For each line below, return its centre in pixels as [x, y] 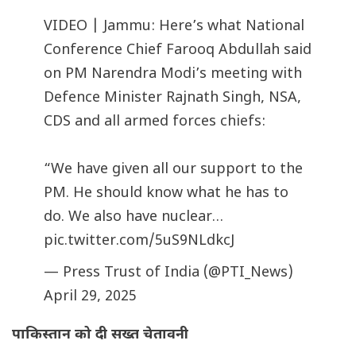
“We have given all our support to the [173, 170]
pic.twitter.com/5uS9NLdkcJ [139, 242]
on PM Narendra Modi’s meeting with [173, 75]
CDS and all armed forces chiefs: [155, 122]
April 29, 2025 [90, 297]
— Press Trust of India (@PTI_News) [168, 273]
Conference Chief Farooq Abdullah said [178, 51]
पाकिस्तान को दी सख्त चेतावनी [100, 335]
